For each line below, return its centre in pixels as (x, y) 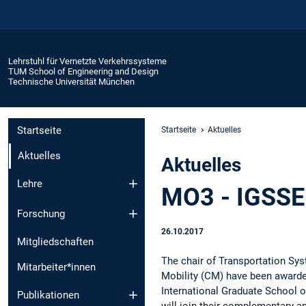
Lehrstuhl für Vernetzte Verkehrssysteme (87, 61)
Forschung (41, 214)
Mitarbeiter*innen (56, 267)
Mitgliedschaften (55, 242)
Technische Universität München (71, 81)
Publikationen (48, 295)
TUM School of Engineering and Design (83, 71)
